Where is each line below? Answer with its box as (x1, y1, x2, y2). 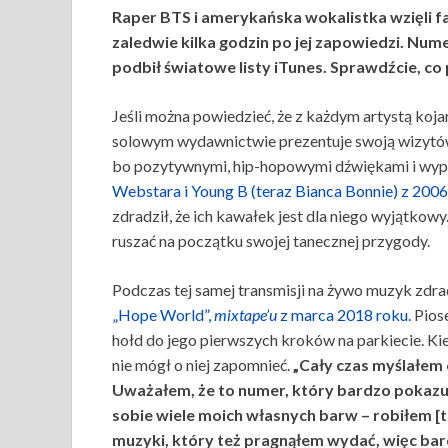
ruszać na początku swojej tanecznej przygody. (112, 231, 430, 250)
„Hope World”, (112, 305, 214, 324)
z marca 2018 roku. (280, 305, 411, 324)
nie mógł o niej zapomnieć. (112, 355, 293, 374)
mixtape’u (214, 305, 280, 324)
